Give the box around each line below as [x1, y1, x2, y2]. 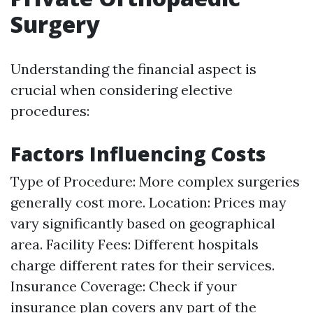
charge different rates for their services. [10, 256, 275, 274]
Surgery [10, 9, 100, 39]
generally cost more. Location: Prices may [10, 194, 286, 211]
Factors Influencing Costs [10, 140, 266, 167]
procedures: [10, 102, 89, 119]
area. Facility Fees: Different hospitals [10, 235, 259, 253]
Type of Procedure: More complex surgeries [10, 173, 300, 190]
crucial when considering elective [10, 81, 233, 99]
